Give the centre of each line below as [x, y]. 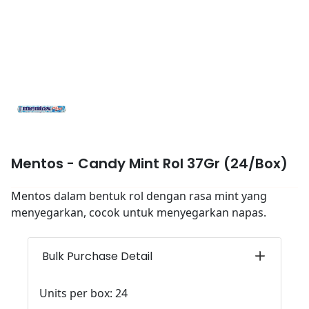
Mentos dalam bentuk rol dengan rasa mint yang [139, 196]
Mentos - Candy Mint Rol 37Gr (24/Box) [149, 163]
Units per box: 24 [83, 293]
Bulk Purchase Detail [97, 256]
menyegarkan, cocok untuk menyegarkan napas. [139, 212]
